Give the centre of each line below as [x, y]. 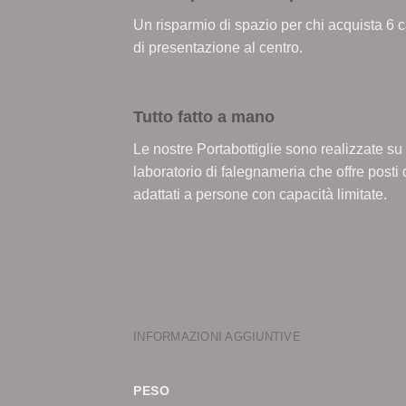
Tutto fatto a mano [204, 116]
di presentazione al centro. [218, 47]
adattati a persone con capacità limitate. [260, 194]
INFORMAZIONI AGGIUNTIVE [217, 337]
